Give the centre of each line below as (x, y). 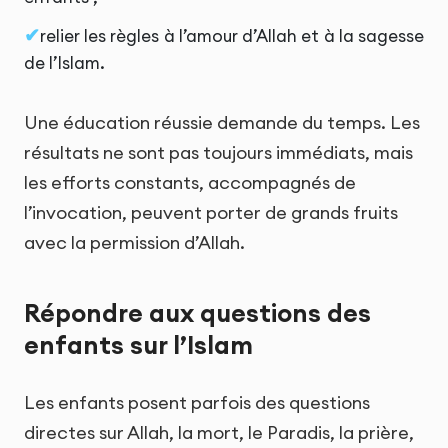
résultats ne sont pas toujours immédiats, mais (218, 153)
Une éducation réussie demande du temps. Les (222, 123)
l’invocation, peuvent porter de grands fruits (211, 213)
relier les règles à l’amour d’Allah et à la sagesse (232, 36)
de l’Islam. (64, 63)
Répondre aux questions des (197, 312)
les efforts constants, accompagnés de (190, 183)
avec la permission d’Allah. (134, 243)
